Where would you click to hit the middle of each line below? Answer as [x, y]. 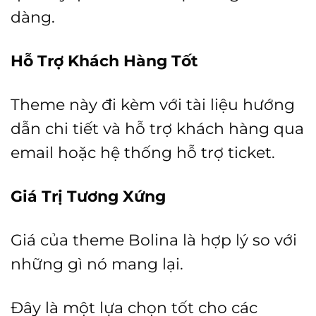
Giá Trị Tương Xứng [88, 196]
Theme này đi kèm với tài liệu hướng [153, 105]
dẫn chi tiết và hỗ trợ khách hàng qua [157, 129]
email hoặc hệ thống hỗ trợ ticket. [143, 153]
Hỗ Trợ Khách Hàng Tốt [104, 61]
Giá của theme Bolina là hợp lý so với [154, 240]
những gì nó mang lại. [97, 264]
